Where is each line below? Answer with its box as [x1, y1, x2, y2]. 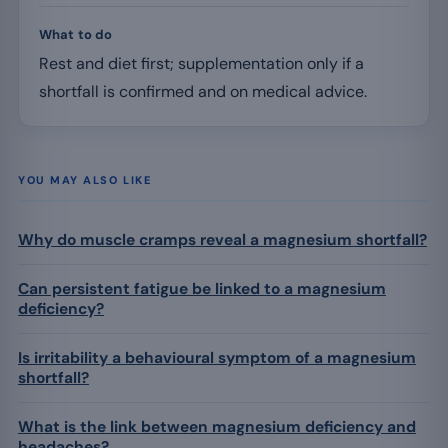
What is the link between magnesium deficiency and [18, 416, 416, 437]
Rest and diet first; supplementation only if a [39, 52, 364, 74]
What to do [39, 25, 113, 43]
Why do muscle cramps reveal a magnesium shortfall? [18, 229, 427, 250]
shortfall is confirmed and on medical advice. [39, 80, 367, 102]
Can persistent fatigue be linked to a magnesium [18, 278, 386, 299]
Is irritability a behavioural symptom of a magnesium [18, 347, 416, 368]
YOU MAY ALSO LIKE [18, 172, 152, 187]
